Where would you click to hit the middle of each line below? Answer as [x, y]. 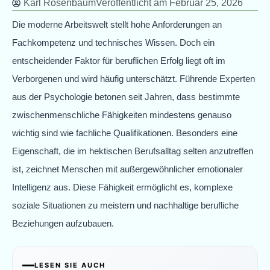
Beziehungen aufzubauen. [63, 223]
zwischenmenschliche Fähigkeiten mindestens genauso [122, 115]
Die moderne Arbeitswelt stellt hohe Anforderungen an [117, 24]
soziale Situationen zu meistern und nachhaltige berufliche [125, 205]
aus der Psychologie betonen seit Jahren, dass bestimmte [126, 96]
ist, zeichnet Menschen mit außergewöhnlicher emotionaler [127, 169]
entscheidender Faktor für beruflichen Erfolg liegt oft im [119, 60]
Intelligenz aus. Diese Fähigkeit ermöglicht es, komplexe [122, 187]
